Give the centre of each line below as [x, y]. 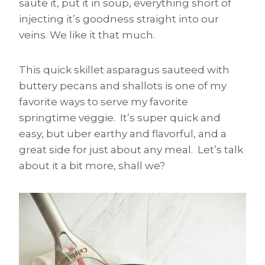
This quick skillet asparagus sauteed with [124, 70]
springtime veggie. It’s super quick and [120, 117]
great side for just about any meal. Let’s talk [131, 149]
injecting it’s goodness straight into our [119, 19]
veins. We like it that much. [87, 35]
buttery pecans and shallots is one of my [123, 85]
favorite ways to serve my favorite [104, 101]
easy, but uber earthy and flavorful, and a [123, 133]
